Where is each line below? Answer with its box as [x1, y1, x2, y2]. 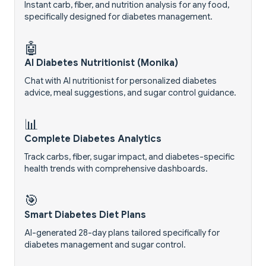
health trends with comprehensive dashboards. [24, 163, 208, 175]
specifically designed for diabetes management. [24, 11, 213, 23]
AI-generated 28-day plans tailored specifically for [24, 227, 220, 239]
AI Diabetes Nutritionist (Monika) [24, 57, 178, 69]
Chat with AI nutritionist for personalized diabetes [24, 75, 217, 87]
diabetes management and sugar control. [24, 239, 186, 251]
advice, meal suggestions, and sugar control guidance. [24, 87, 236, 99]
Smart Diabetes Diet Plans [24, 209, 146, 221]
